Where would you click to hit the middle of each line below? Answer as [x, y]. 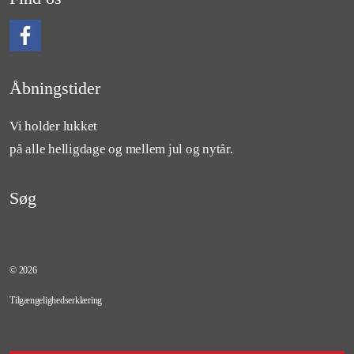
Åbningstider [55, 88]
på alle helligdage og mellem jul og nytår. [121, 149]
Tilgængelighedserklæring [56, 300]
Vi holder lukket [53, 126]
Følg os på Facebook [65, 66]
